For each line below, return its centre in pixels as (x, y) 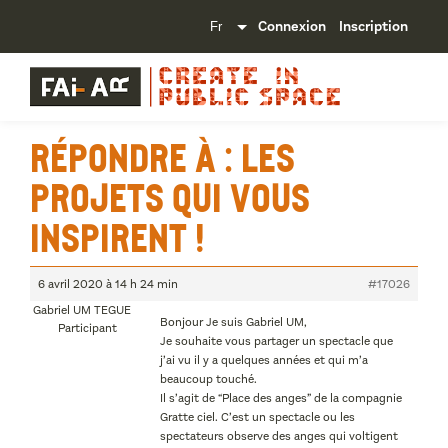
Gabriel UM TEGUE (81, 310)
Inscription (373, 26)
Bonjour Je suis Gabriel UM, (233, 322)
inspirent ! (117, 236)
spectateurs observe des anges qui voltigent (279, 436)
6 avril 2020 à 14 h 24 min (108, 284)
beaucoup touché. (208, 379)
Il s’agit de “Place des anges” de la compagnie (281, 398)
